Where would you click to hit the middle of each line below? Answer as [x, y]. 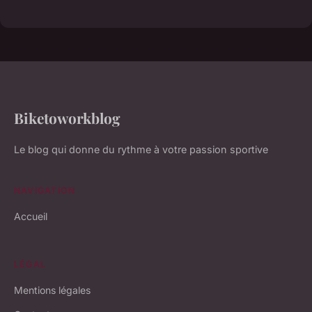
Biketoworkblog [67, 118]
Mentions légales [52, 290]
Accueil [31, 217]
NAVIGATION [45, 191]
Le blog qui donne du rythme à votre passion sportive [141, 150]
